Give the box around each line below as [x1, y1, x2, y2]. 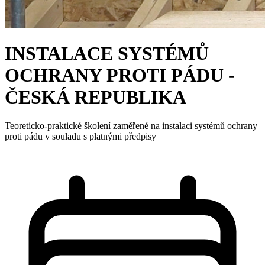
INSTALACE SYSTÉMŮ [5, 43, 209, 64]
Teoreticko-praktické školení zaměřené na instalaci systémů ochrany [5, 121, 257, 131]
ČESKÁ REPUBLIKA [5, 86, 186, 108]
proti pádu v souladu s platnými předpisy [5, 131, 156, 142]
